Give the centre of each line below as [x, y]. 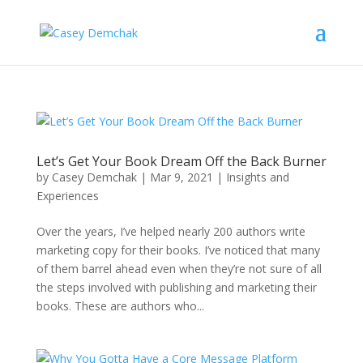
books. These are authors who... [120, 306]
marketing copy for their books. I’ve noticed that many [178, 250]
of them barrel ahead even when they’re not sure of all [179, 269]
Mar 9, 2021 [181, 177]
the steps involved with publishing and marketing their [176, 287]
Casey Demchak [94, 177]
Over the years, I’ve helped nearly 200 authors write [171, 231]
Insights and [257, 177]
